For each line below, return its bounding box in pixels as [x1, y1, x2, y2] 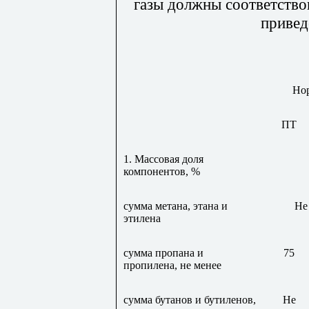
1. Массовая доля [123, 153, 203, 166]
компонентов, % [123, 166, 200, 178]
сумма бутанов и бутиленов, [123, 294, 256, 306]
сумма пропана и [123, 247, 203, 259]
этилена [123, 212, 161, 225]
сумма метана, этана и [123, 200, 228, 212]
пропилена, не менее [123, 259, 221, 272]
